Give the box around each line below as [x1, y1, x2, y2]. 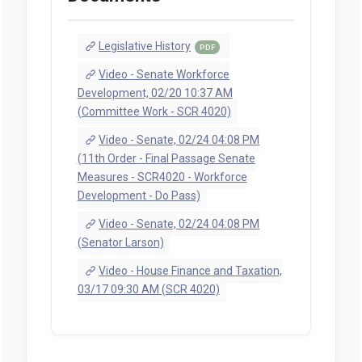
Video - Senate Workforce [99, 67, 230, 81]
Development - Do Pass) [77, 188, 200, 202]
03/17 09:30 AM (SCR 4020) [77, 282, 220, 296]
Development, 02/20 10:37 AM [77, 86, 233, 99]
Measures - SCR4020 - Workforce [77, 170, 247, 183]
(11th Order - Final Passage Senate [77, 151, 255, 165]
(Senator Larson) [77, 235, 164, 249]
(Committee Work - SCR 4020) [77, 104, 231, 118]
